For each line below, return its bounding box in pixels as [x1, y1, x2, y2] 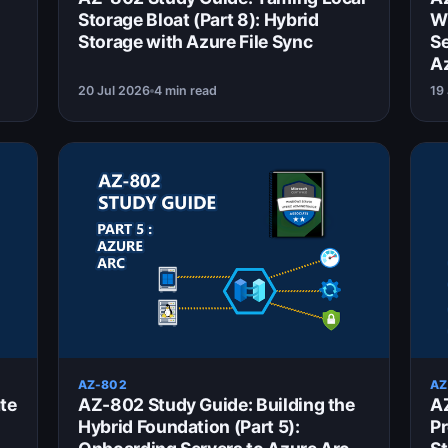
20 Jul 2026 [78, 83, 150, 99]
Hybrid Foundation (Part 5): [78, 416, 300, 438]
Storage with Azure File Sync [78, 31, 313, 53]
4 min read [154, 83, 217, 99]
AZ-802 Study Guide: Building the [78, 394, 355, 416]
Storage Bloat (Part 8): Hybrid [78, 9, 319, 31]
